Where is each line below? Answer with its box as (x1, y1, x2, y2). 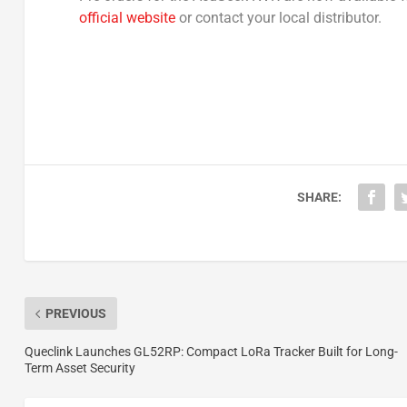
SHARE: (296, 190, 342, 205)
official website (78, 8, 175, 26)
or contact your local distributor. (174, 8, 382, 26)
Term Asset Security (24, 361, 135, 376)
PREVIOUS (45, 306, 106, 322)
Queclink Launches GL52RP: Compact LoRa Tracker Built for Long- (24, 344, 398, 360)
